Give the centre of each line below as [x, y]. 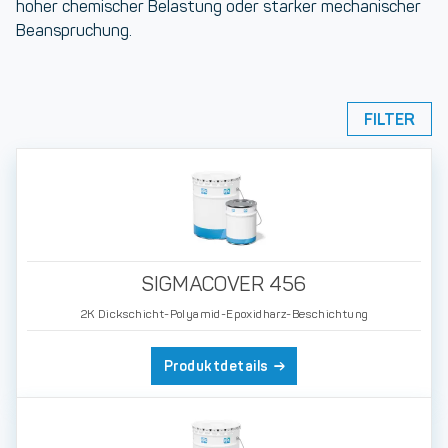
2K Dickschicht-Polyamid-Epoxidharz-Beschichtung [224, 313]
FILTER [389, 119]
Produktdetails [216, 366]
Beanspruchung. [74, 30]
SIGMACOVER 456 [224, 284]
